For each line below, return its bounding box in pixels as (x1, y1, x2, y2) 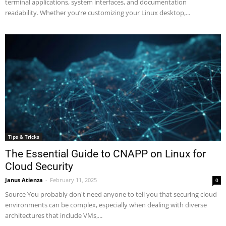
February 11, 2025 (50, 176, 97, 184)
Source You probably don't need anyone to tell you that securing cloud (5, 189, 217, 199)
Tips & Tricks (8, 133, 39, 140)
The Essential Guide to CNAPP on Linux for (5, 147, 206, 160)
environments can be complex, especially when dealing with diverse (5, 200, 207, 209)
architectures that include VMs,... (5, 210, 102, 220)
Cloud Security (5, 160, 73, 173)
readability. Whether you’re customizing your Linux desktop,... (5, 8, 190, 18)
